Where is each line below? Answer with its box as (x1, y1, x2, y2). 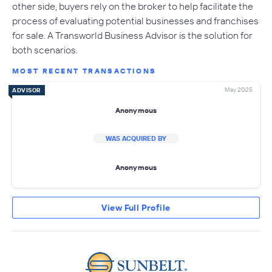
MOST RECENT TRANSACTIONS (12, 66, 157, 76)
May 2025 (225, 86, 253, 94)
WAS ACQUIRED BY (106, 134, 166, 143)
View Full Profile (101, 202, 171, 214)
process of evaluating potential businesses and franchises (12, 15, 259, 27)
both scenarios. (12, 44, 78, 56)
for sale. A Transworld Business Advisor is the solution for (12, 29, 253, 42)
